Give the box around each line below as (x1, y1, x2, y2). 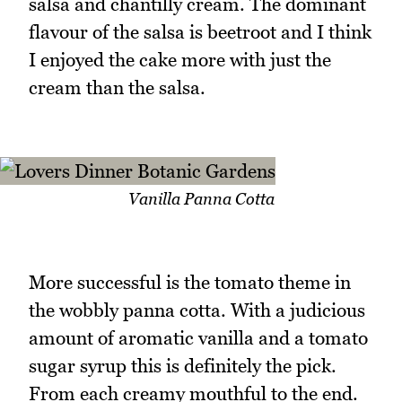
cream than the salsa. (29, 75, 205, 99)
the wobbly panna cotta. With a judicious (29, 299, 365, 322)
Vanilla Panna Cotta (127, 188, 275, 208)
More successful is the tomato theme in (29, 271, 351, 294)
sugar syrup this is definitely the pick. (29, 354, 336, 378)
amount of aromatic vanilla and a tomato (29, 327, 368, 350)
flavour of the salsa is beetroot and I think (29, 20, 371, 43)
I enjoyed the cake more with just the (29, 48, 331, 71)
